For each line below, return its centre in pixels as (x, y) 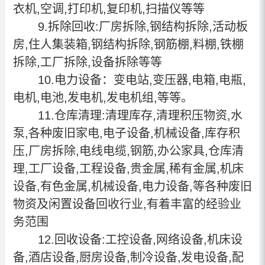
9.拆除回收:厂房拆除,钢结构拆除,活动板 (139, 26)
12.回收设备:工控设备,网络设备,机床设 (136, 239)
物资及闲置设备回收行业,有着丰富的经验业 (127, 204)
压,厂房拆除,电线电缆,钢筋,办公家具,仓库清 (128, 151)
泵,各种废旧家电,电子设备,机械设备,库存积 (126, 133)
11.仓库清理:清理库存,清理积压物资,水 (136, 115)
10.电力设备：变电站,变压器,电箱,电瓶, (138, 80)
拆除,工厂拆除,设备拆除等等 (87, 62)
